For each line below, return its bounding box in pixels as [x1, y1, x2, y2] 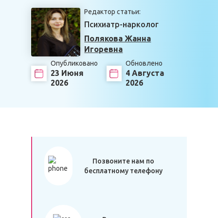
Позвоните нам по [92, 157, 155, 165]
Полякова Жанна [84, 34, 151, 43]
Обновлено [126, 59, 163, 67]
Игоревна [84, 45, 123, 54]
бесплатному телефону [84, 167, 163, 175]
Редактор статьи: [84, 8, 141, 16]
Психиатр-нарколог [84, 20, 159, 29]
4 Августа [126, 69, 164, 77]
